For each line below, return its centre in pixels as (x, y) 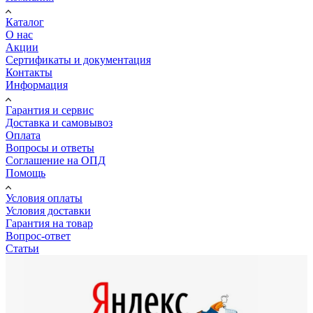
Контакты (29, 72)
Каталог (25, 22)
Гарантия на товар (49, 223)
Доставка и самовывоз (59, 122)
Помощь (26, 173)
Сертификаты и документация (78, 59)
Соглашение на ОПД (56, 160)
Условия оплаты (44, 198)
